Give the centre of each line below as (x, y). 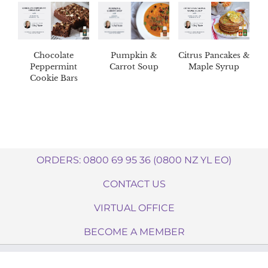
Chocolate (54, 56)
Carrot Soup (134, 67)
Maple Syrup (214, 67)
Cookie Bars (54, 78)
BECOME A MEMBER (134, 232)
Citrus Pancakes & (214, 56)
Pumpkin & (134, 56)
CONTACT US (134, 184)
